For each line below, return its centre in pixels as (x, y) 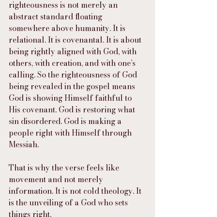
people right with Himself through (71, 133)
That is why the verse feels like (65, 168)
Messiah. (24, 145)
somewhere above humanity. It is (68, 28)
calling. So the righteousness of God (74, 75)
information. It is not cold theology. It (76, 191)
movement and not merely (57, 179)
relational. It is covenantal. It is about (76, 40)
